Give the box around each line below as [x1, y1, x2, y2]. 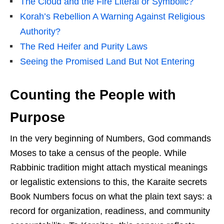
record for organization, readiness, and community [10, 205, 210, 216]
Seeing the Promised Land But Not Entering [20, 56, 194, 66]
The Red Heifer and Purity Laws [20, 41, 147, 51]
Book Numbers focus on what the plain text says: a [10, 191, 212, 201]
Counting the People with [10, 87, 176, 102]
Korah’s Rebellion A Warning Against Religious [20, 11, 205, 21]
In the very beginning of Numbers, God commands [10, 133, 211, 143]
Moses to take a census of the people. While [10, 147, 186, 158]
